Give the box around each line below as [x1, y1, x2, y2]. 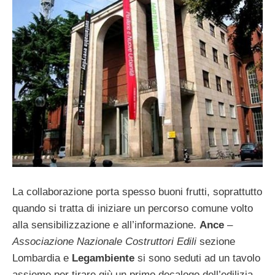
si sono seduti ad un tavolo [134, 252, 260, 265]
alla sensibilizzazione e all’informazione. [12, 219, 199, 231]
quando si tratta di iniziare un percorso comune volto [12, 203, 253, 215]
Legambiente [72, 252, 134, 265]
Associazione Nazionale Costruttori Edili [12, 236, 196, 248]
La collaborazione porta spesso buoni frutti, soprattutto [12, 186, 262, 198]
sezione [196, 236, 235, 248]
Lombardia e [12, 252, 72, 265]
